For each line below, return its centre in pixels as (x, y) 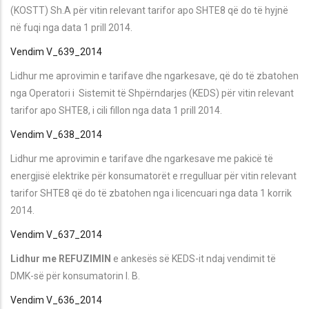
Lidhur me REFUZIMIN (61, 258)
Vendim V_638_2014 (56, 134)
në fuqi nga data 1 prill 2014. (72, 27)
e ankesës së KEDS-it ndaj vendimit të (193, 258)
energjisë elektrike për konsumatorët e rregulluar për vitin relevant (153, 176)
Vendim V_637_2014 (56, 234)
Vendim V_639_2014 (56, 51)
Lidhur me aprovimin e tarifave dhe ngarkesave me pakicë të (142, 158)
